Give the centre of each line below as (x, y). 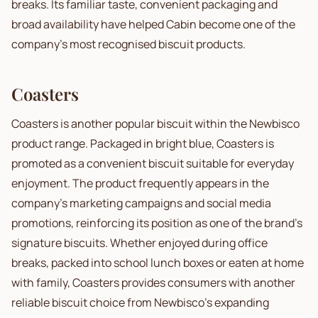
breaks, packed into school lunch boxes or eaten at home (158, 263)
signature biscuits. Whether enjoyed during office (139, 243)
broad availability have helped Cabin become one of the (153, 24)
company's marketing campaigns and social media (141, 203)
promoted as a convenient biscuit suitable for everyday (153, 163)
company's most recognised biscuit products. (128, 44)
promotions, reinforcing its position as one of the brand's (157, 223)
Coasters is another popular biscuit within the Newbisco (155, 124)
